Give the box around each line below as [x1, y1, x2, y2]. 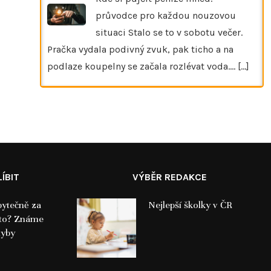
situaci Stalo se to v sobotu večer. [96, 26, 243, 38]
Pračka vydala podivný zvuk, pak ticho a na [47, 43, 233, 55]
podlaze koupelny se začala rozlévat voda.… [47, 60, 238, 72]
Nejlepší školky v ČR [148, 198, 232, 211]
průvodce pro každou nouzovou [96, 9, 236, 21]
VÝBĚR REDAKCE [132, 171, 207, 183]
